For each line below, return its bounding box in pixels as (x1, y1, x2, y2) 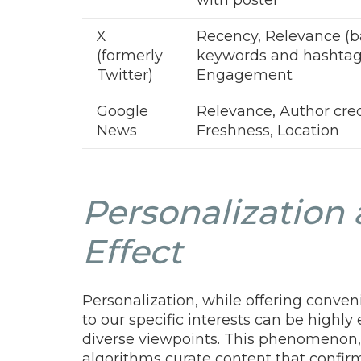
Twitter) (97, 65, 153, 84)
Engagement (197, 65, 293, 84)
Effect (82, 230, 182, 272)
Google (97, 102, 148, 120)
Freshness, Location (197, 121, 339, 139)
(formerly (97, 46, 163, 64)
